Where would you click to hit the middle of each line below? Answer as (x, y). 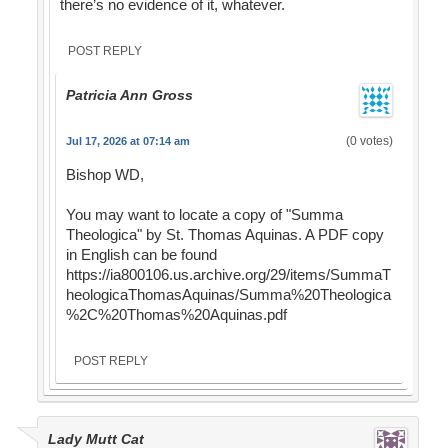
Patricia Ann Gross (129, 95)
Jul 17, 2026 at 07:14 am (127, 141)
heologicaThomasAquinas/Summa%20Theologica (228, 295)
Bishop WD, (104, 175)
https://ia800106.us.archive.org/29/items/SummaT (228, 275)
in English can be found (141, 255)
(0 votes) (369, 141)
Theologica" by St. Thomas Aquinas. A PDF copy (224, 235)
